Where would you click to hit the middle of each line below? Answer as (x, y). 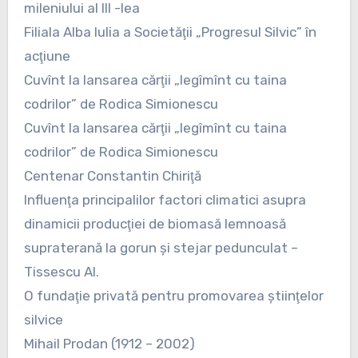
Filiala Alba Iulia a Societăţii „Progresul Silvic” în (170, 32)
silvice (43, 319)
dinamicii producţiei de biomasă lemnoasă (155, 223)
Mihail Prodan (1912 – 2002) (109, 343)
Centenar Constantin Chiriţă (112, 175)
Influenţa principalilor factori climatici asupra (165, 199)
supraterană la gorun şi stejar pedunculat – (161, 247)
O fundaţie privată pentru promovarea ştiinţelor (173, 295)
